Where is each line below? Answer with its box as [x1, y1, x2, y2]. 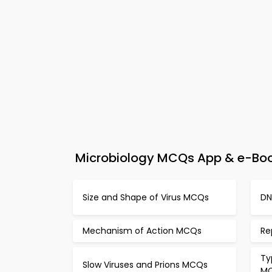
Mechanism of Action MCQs [83, 225, 202, 237]
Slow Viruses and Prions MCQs [83, 258, 208, 271]
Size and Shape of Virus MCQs [83, 191, 209, 203]
